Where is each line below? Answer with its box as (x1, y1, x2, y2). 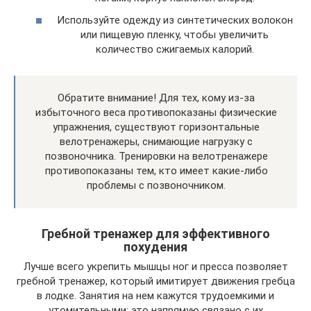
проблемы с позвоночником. (87, 178, 226, 192)
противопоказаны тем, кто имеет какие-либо (44, 164, 268, 177)
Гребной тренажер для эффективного (41, 226, 270, 241)
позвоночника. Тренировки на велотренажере (44, 149, 268, 162)
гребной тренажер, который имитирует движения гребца (16, 274, 295, 287)
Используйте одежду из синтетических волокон (56, 13, 293, 26)
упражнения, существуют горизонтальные (53, 120, 260, 133)
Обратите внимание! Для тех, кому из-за (58, 91, 255, 104)
